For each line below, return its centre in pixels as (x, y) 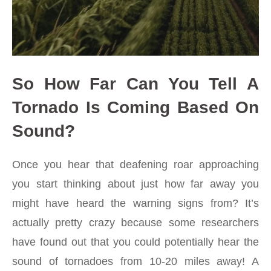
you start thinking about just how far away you (135, 184)
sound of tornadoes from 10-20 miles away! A (135, 261)
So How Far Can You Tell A (135, 83)
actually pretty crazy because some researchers (135, 222)
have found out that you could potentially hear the (135, 242)
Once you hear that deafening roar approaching (135, 164)
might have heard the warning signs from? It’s (135, 203)
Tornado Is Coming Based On (135, 107)
